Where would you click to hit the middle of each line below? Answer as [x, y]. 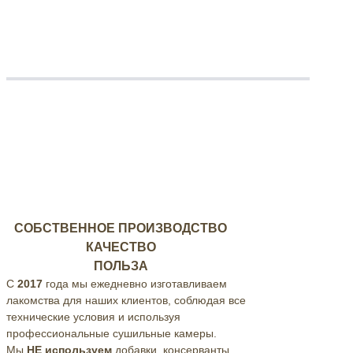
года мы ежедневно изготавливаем [136, 283]
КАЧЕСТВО [121, 247]
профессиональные [58, 333]
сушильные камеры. [165, 333]
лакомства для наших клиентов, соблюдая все [126, 300]
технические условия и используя [93, 316]
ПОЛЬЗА [121, 266]
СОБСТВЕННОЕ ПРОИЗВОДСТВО [121, 228]
